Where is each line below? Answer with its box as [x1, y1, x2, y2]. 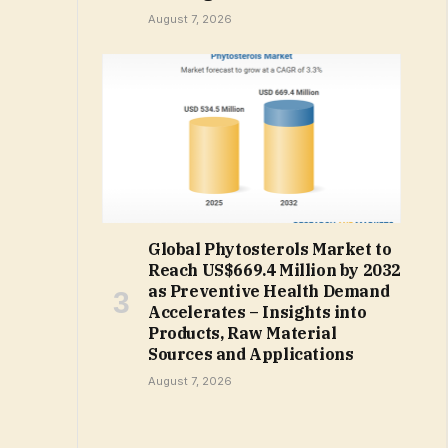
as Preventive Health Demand [148, 280, 390, 301]
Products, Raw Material [148, 322, 337, 343]
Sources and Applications [148, 343, 354, 364]
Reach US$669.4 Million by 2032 [148, 259, 402, 280]
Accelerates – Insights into [148, 301, 367, 322]
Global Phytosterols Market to [148, 238, 392, 259]
